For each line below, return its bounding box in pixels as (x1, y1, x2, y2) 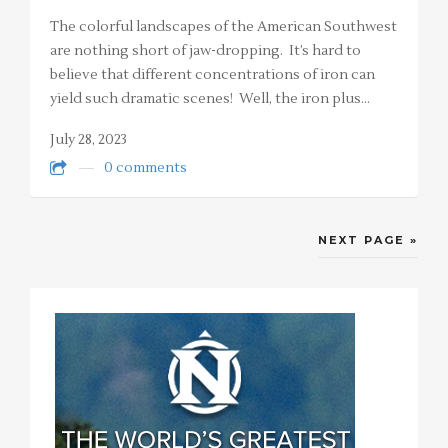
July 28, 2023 (50, 130, 127, 149)
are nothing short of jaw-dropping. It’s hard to (50, 41, 361, 60)
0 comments (104, 159, 187, 178)
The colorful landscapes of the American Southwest (50, 17, 397, 36)
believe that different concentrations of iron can (50, 65, 375, 84)
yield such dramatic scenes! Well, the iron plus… (50, 89, 370, 108)
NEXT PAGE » (318, 233, 418, 248)
